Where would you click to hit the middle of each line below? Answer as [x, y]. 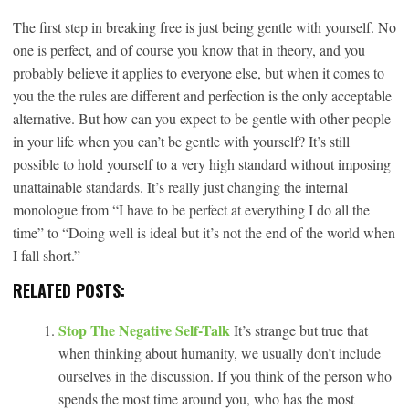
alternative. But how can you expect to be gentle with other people [202, 118]
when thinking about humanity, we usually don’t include [220, 352]
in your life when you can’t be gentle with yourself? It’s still [181, 141]
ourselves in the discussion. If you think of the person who [225, 375]
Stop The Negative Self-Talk [146, 330]
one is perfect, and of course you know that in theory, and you [189, 49]
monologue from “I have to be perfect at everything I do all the [191, 209]
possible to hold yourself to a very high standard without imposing [202, 163]
